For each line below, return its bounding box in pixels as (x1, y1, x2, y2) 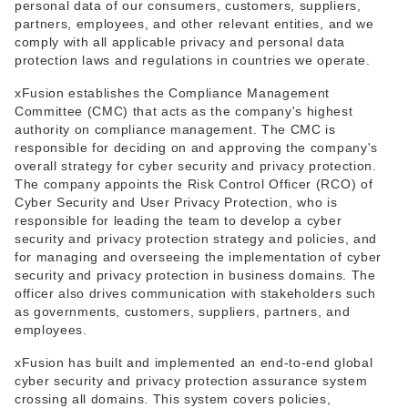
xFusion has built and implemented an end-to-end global (15, 355, 373, 370)
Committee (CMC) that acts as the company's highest (15, 104, 353, 118)
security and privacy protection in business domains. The (15, 268, 376, 282)
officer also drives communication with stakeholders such (15, 286, 376, 301)
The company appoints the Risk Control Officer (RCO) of (15, 177, 373, 191)
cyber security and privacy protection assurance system (15, 373, 368, 388)
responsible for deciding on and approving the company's (15, 140, 378, 155)
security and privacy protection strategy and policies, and (15, 231, 377, 246)
